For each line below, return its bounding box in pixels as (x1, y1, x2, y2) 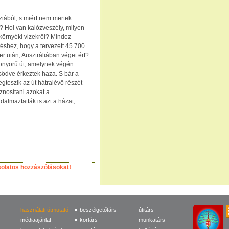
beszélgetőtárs (79, 207, 117, 213)
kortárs (79, 217, 98, 223)
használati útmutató (20, 207, 69, 213)
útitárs (139, 207, 154, 213)
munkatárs (139, 217, 166, 223)
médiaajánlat (20, 217, 52, 223)
